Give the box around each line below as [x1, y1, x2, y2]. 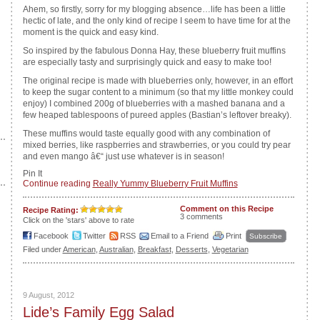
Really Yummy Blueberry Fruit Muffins [92, 179, 238, 189]
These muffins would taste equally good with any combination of [22, 129, 270, 139]
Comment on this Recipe [179, 204, 274, 213]
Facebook [33, 231, 69, 240]
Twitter [82, 231, 106, 240]
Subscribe [249, 232, 282, 240]
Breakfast [137, 245, 171, 254]
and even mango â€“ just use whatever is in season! [22, 151, 224, 161]
